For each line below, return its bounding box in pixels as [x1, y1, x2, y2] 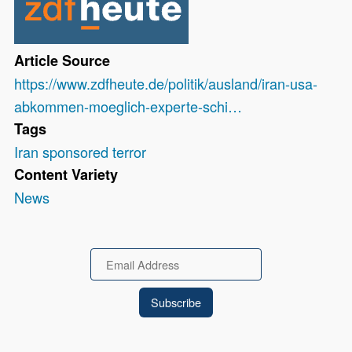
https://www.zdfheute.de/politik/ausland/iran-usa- [14, 73, 318, 94]
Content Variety [14, 164, 119, 185]
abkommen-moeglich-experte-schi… [14, 96, 243, 117]
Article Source [14, 50, 111, 71]
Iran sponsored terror [14, 141, 147, 163]
